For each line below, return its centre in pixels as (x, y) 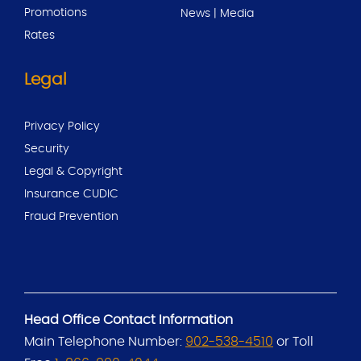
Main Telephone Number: (103, 341)
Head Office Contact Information (129, 320)
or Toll (295, 341)
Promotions (56, 12)
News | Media (217, 13)
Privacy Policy (62, 126)
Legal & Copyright (73, 171)
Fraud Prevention (71, 216)
